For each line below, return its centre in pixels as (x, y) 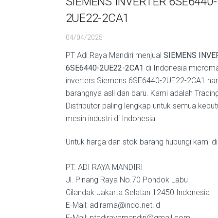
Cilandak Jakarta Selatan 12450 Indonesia (137, 192)
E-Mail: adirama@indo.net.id (113, 205)
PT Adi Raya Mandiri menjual (114, 55)
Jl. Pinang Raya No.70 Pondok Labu (127, 180)
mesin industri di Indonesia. (111, 118)
